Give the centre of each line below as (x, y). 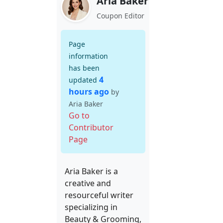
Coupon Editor (120, 15)
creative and (88, 183)
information (88, 56)
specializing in (91, 207)
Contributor (91, 127)
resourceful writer (99, 195)
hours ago (89, 92)
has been (84, 68)
